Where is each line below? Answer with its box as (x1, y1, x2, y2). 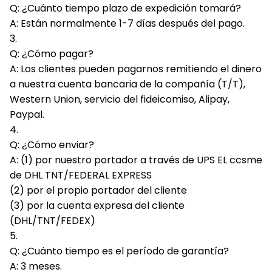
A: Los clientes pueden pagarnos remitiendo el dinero (10, 62, 262, 76)
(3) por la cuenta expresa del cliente (10, 199, 185, 213)
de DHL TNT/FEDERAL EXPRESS (10, 168, 152, 183)
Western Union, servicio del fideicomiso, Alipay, (10, 92, 229, 107)
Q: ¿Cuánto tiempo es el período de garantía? (10, 244, 229, 259)
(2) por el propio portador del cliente (10, 183, 187, 198)
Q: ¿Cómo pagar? (10, 47, 93, 61)
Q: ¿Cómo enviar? (10, 138, 94, 152)
